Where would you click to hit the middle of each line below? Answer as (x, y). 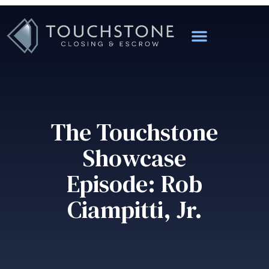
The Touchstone (134, 132)
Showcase (134, 158)
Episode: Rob (134, 184)
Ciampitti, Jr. (134, 210)
